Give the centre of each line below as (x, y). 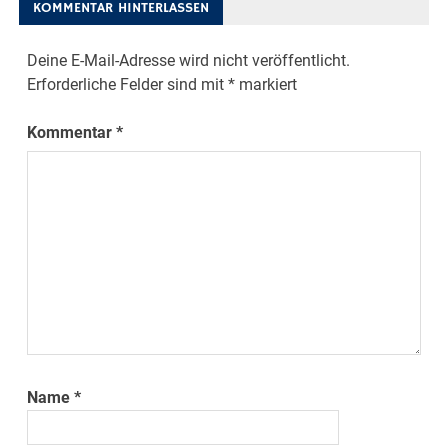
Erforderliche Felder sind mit (128, 84)
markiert (266, 84)
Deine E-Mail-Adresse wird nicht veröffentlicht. (189, 60)
